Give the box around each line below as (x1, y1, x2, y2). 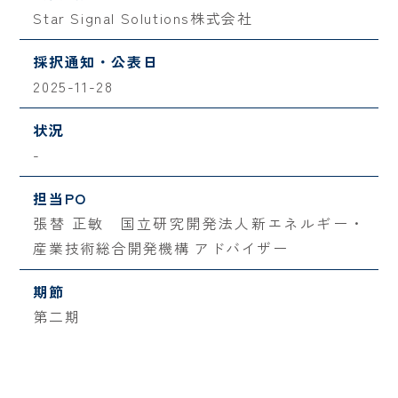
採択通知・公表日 (33, 51, 159, 73)
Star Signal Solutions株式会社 (33, 7, 253, 29)
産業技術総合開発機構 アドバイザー (33, 237, 289, 259)
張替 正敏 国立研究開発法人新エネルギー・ (33, 212, 365, 235)
